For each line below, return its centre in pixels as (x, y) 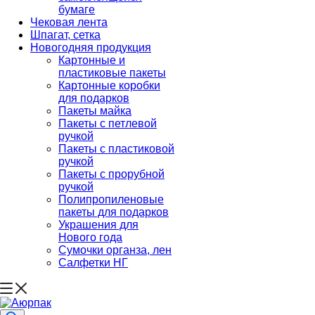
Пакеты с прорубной (111, 174)
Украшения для (98, 225)
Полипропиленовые (111, 199)
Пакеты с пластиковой (116, 149)
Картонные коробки (109, 85)
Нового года (90, 237)
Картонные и (92, 60)
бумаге (77, 9)
